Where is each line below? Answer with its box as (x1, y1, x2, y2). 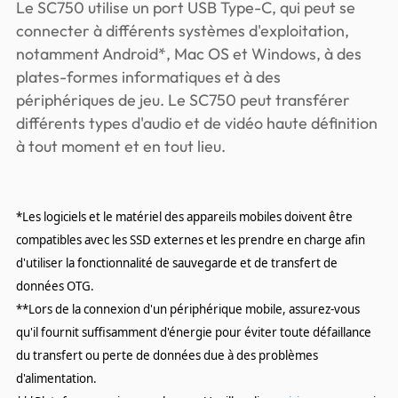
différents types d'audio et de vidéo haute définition (15, 113, 378, 133)
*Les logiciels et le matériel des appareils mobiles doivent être (15, 209, 353, 225)
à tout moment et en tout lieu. (15, 136, 226, 156)
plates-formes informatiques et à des (15, 67, 281, 87)
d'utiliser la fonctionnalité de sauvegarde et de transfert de (15, 255, 338, 271)
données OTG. (15, 278, 94, 294)
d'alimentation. (15, 370, 97, 386)
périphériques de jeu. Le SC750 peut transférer (15, 90, 350, 110)
